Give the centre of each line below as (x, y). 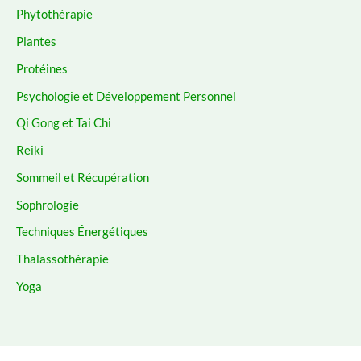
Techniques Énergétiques (82, 232)
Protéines (42, 68)
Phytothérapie (54, 14)
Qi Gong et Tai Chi (64, 123)
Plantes (36, 41)
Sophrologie (48, 204)
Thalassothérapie (62, 259)
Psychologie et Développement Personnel (126, 95)
